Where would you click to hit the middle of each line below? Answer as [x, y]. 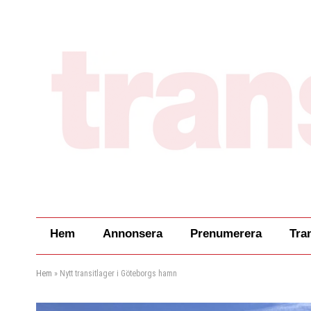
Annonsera [133, 234]
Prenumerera [226, 234]
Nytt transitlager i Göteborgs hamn [118, 274]
